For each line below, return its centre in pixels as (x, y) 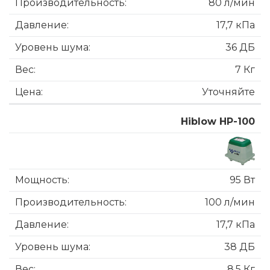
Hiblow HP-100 (218, 122)
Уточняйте (228, 92)
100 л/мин (230, 202)
